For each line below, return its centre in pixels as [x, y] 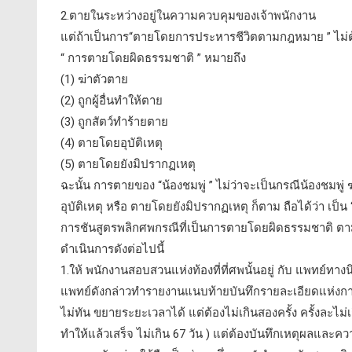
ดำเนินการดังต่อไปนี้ [112, 249]
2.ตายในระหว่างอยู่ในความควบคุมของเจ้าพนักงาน [188, 16]
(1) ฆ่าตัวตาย [94, 80]
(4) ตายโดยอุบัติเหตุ [112, 143]
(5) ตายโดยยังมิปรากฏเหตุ [128, 165]
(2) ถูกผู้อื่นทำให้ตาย [112, 101]
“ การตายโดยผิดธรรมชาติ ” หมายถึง [153, 59]
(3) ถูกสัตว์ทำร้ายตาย [114, 122]
